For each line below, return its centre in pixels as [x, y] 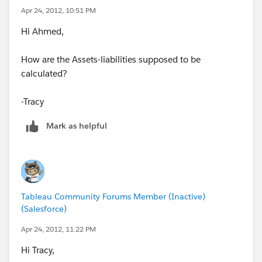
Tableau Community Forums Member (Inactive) [113, 196]
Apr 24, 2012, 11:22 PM [58, 229]
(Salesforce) [44, 208]
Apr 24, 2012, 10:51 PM [58, 10]
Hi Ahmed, [42, 31]
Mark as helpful [77, 125]
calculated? [44, 73]
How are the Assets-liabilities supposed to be [111, 59]
